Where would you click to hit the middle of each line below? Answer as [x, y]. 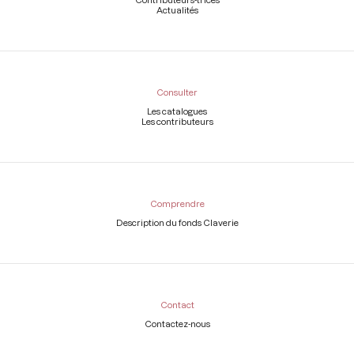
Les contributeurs [177, 121]
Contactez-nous [177, 324]
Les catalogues [177, 111]
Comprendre [177, 203]
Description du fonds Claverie [177, 223]
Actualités [177, 9]
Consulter [177, 92]
